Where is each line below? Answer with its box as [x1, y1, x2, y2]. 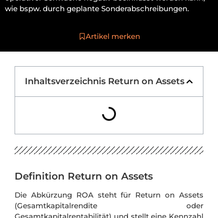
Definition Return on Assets [15, 170, 153, 182]
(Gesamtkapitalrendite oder [15, 201, 203, 211]
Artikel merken [85, 31, 140, 41]
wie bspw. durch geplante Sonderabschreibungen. [5, 4, 189, 14]
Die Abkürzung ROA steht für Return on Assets [15, 190, 203, 200]
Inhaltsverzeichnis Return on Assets [25, 75, 184, 87]
